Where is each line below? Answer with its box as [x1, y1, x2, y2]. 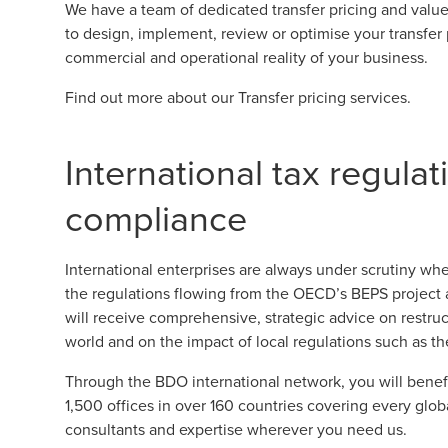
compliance [65, 192, 247, 243]
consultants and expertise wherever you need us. [65, 418, 407, 440]
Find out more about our [65, 86, 238, 108]
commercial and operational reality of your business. [65, 46, 428, 68]
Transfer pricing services [238, 86, 407, 108]
